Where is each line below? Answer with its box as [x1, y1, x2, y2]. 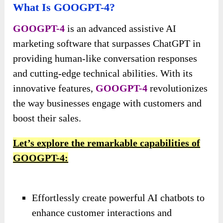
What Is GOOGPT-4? [13, 1, 115, 14]
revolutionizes [147, 83, 208, 94]
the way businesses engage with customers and [13, 98, 202, 109]
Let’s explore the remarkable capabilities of [13, 137, 201, 149]
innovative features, [13, 83, 96, 94]
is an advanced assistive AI [67, 23, 177, 34]
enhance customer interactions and [32, 207, 172, 219]
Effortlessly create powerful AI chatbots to [32, 192, 205, 204]
